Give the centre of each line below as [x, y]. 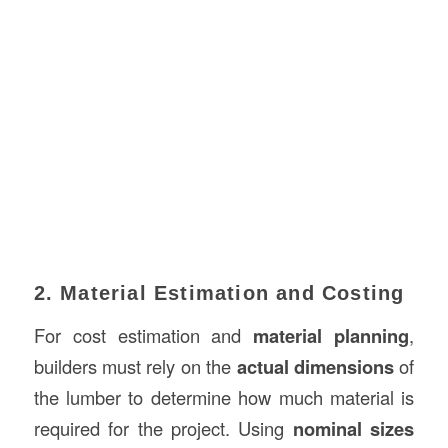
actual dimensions [315, 366]
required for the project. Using [163, 427]
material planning [331, 335]
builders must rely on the [135, 365]
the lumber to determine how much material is [224, 396]
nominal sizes [353, 428]
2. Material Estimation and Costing [219, 293]
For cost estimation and [143, 334]
